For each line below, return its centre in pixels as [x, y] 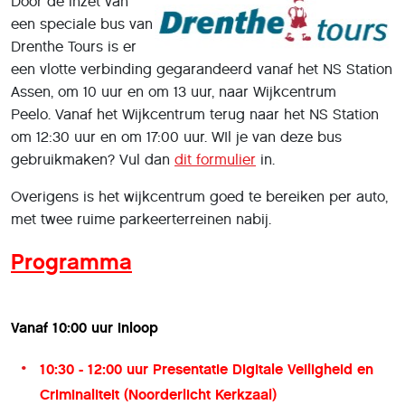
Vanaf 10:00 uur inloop [85, 327]
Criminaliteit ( [84, 394]
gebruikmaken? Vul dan [93, 159]
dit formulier [215, 159]
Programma [71, 262]
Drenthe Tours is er [74, 46]
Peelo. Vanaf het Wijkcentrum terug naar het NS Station [195, 114]
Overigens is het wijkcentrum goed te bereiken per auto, [199, 196]
